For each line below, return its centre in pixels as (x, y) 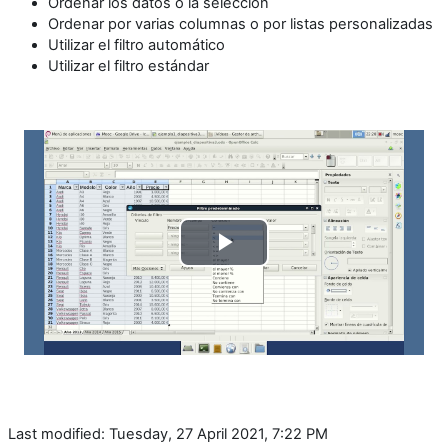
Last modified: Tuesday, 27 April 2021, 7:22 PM (168, 433)
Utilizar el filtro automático (136, 44)
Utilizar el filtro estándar (128, 65)
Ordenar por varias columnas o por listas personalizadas (240, 23)
